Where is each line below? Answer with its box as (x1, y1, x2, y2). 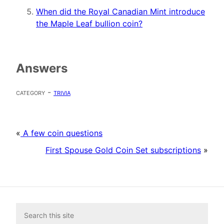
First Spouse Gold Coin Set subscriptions (45, 144, 201, 155)
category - (16, 86, 53, 97)
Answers (16, 61, 67, 76)
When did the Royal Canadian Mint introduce (36, 6, 205, 17)
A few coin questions (20, 127, 102, 138)
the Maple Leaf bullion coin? (36, 18, 142, 29)
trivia (53, 86, 70, 97)
